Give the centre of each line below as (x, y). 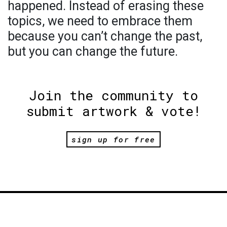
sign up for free (113, 139)
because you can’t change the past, (105, 36)
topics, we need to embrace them (100, 21)
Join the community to (113, 95)
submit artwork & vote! (113, 111)
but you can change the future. (93, 51)
